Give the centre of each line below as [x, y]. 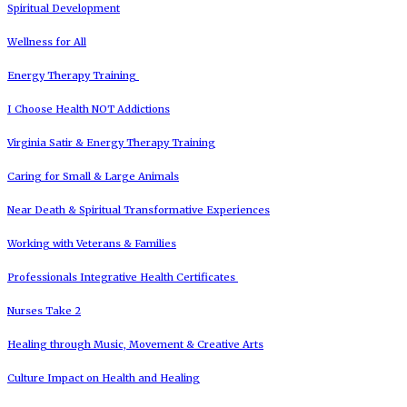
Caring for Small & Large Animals [93, 176]
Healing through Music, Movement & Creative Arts [135, 344]
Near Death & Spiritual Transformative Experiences [139, 209]
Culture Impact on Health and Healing [104, 377]
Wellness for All [47, 41]
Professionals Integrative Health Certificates [123, 277]
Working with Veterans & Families [92, 243]
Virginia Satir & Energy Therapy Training [111, 142]
